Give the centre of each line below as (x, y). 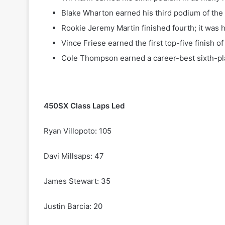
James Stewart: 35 (77, 181)
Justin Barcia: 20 (73, 206)
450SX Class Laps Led (84, 106)
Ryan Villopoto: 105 (78, 131)
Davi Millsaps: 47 (74, 156)
